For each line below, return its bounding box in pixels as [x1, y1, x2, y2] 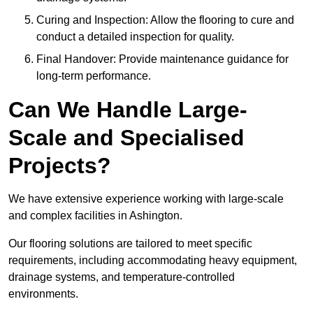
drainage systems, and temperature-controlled [8, 271, 235, 284]
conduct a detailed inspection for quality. [36, 31, 234, 43]
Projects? [8, 153, 111, 179]
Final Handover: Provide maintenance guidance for [36, 53, 289, 66]
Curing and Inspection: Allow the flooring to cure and [36, 14, 294, 27]
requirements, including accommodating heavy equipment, [8, 254, 297, 267]
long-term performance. [36, 70, 151, 82]
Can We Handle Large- [8, 97, 247, 123]
